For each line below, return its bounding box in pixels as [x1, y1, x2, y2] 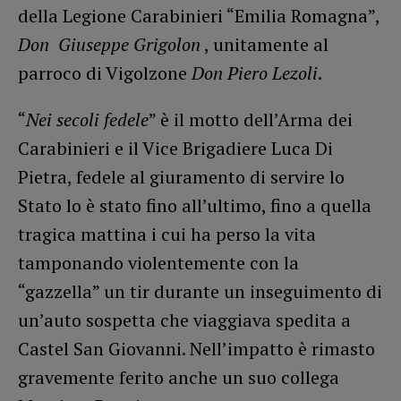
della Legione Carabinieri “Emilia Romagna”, [18, 3, 380, 28]
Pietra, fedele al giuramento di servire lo [18, 164, 345, 189]
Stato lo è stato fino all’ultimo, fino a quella [18, 192, 371, 218]
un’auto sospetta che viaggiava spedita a [18, 307, 351, 332]
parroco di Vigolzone [18, 60, 192, 85]
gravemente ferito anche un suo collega [18, 364, 339, 389]
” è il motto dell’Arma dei [149, 107, 353, 132]
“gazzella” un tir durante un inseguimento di [18, 278, 382, 303]
